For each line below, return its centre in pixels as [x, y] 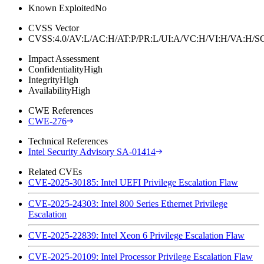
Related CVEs [55, 171]
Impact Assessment [64, 58]
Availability [50, 90]
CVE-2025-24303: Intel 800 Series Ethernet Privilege [128, 203]
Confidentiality [56, 69]
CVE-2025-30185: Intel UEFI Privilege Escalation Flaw [133, 182]
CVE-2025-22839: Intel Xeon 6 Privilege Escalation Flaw [136, 235]
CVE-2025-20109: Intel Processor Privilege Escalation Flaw [141, 256]
